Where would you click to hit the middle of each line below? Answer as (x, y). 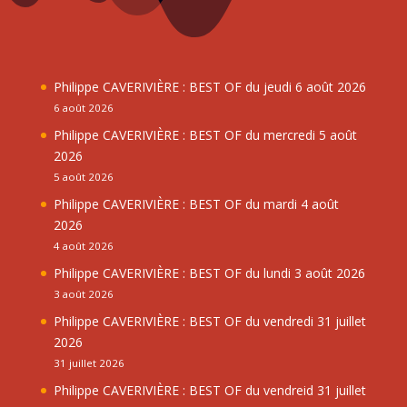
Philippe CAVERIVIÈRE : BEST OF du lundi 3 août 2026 (209, 273)
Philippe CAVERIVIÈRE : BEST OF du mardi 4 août (196, 203)
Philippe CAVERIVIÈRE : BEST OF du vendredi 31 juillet (209, 321)
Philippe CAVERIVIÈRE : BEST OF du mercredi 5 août (205, 134)
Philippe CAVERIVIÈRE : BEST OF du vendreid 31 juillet (209, 390)
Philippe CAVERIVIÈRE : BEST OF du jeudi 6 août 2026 (209, 86)
